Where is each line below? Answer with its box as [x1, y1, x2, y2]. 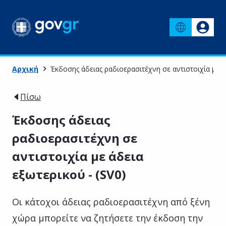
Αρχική [12, 64, 38, 74]
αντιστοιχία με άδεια [12, 147, 144, 164]
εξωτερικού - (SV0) [12, 165, 126, 183]
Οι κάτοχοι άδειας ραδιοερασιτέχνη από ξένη [12, 195, 210, 208]
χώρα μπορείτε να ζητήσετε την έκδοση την [12, 211, 203, 224]
